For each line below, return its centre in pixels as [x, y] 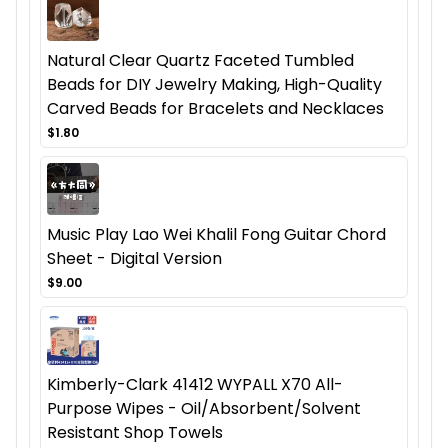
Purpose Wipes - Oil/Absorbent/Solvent [204, 409]
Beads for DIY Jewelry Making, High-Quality [214, 85]
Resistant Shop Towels [135, 433]
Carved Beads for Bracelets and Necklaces [215, 109]
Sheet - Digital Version [134, 259]
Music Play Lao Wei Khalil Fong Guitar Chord [216, 235]
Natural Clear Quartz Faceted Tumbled [200, 61]
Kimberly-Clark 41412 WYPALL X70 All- [195, 385]
